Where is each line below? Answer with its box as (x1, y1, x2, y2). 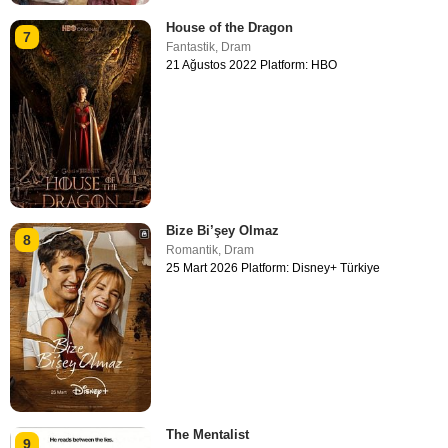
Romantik (166, 243, 219, 258)
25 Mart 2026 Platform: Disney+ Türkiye (166, 261, 381, 276)
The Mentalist (166, 426, 250, 442)
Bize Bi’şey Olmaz (166, 223, 280, 239)
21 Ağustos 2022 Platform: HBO (166, 58, 338, 73)
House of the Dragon (166, 20, 294, 36)
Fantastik (166, 40, 216, 55)
